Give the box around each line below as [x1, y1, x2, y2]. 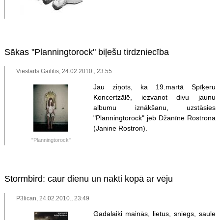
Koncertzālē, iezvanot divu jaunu [93, 93, 216, 101]
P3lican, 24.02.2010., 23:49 [16, 194, 90, 201]
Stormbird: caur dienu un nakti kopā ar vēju [4, 174, 173, 184]
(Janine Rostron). [93, 124, 147, 132]
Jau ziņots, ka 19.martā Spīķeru [93, 82, 216, 91]
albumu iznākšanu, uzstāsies [93, 103, 216, 111]
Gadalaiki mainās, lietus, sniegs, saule [93, 210, 216, 218]
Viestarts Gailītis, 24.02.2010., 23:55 [16, 68, 112, 75]
